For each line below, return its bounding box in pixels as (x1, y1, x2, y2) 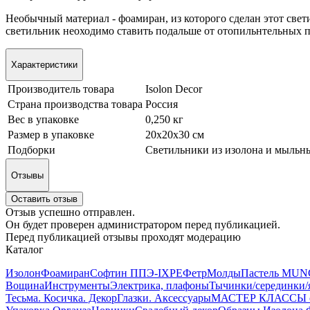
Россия (145, 98, 178, 111)
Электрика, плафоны (110, 279, 209, 291)
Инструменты (44, 279, 110, 291)
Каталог (6, 243, 44, 255)
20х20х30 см (145, 129, 204, 141)
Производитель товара (8, 83, 114, 95)
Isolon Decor (145, 83, 202, 95)
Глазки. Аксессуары (117, 291, 211, 304)
